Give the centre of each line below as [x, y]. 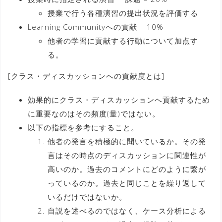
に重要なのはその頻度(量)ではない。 [94, 113]
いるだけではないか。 [87, 196]
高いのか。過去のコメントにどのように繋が [127, 169]
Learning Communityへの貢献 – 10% [96, 27]
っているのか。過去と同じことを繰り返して [127, 183]
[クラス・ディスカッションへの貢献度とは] [86, 76]
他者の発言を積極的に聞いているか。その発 [127, 141]
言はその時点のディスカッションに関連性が [127, 155]
